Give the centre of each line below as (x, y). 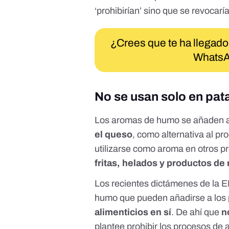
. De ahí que (197, 212)
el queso (114, 135)
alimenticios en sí (133, 212)
